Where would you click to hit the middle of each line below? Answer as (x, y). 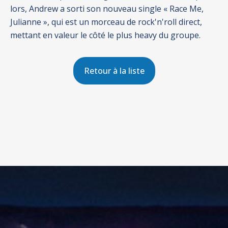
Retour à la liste (114, 71)
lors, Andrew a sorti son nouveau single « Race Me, (107, 9)
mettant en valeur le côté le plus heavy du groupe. (105, 35)
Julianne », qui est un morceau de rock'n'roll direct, (106, 22)
